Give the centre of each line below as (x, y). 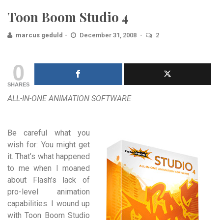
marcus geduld (39, 35)
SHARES (18, 84)
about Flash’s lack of (49, 180)
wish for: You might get (49, 145)
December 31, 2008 (109, 35)
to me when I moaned (49, 168)
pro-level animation (49, 192)
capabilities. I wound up (49, 204)
